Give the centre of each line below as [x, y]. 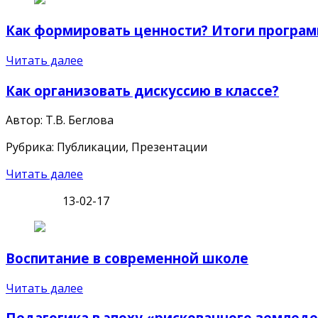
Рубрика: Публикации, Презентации [106, 147]
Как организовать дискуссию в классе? [142, 90]
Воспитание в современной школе [127, 258]
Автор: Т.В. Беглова [60, 120]
